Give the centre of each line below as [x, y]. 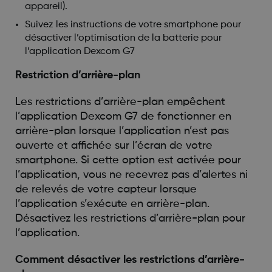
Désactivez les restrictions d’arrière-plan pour [130, 218]
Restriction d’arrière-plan [77, 75]
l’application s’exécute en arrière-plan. [112, 204]
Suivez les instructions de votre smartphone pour [133, 25]
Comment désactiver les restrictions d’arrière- [130, 260]
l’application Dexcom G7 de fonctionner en [123, 116]
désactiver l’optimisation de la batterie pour [123, 38]
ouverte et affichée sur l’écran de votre [114, 145]
